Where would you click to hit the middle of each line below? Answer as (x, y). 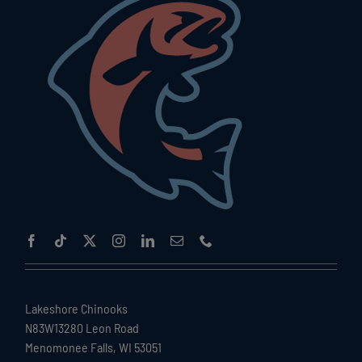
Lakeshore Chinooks (77, 309)
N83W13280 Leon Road (82, 328)
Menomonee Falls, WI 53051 (94, 347)
